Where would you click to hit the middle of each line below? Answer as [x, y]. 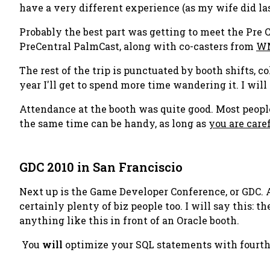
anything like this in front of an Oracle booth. [129, 220]
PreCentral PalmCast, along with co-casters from [138, 46]
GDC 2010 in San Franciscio [101, 167]
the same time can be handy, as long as [114, 123]
